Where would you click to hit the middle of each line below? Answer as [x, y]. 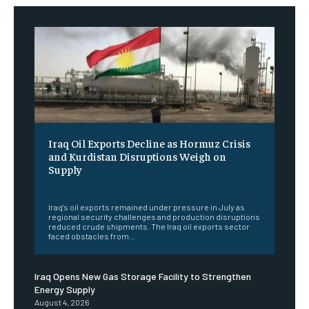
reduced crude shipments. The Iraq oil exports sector [149, 227]
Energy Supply [65, 290]
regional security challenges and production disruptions [154, 217]
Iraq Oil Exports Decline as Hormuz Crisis [149, 143]
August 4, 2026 [62, 302]
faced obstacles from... [92, 236]
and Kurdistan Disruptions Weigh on [137, 156]
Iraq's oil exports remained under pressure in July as [147, 207]
